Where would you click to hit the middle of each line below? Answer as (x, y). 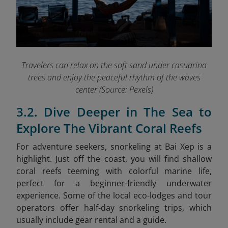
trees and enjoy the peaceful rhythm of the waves (114, 77)
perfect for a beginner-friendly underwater (114, 183)
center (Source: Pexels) (114, 89)
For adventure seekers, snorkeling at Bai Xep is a (114, 146)
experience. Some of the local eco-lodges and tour (114, 195)
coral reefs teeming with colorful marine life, (114, 171)
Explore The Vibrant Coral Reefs (109, 128)
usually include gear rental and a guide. (91, 220)
